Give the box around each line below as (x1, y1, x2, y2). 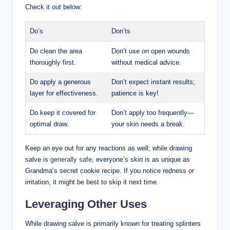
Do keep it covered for (30, 108, 95, 117)
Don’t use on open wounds (111, 47, 190, 55)
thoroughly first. (30, 58, 76, 66)
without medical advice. (111, 58, 181, 66)
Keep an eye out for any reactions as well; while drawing (25, 144, 192, 152)
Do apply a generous (30, 78, 91, 86)
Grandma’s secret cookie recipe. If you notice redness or (25, 166, 194, 175)
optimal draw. (30, 120, 69, 128)
